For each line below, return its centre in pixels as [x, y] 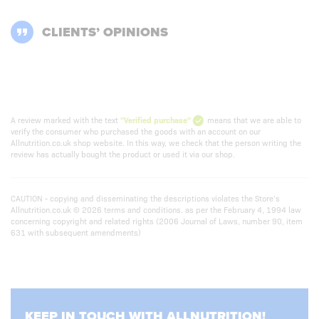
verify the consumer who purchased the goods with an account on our [136, 131]
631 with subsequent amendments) [76, 232]
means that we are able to [253, 120]
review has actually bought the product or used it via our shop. [123, 154]
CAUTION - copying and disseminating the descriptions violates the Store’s [145, 198]
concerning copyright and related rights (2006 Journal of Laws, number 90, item [157, 221]
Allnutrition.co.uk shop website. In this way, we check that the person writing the [156, 143]
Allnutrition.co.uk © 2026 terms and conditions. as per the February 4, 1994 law [156, 210]
